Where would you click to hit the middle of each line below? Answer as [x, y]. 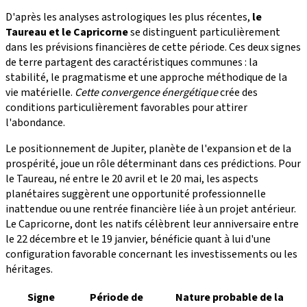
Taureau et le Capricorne [67, 32]
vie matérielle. [40, 92]
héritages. [29, 269]
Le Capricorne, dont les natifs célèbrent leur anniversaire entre [152, 224]
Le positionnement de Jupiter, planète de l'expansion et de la [148, 148]
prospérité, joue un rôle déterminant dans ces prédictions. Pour [153, 163]
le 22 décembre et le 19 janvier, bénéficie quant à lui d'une [138, 239]
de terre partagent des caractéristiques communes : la [132, 62]
